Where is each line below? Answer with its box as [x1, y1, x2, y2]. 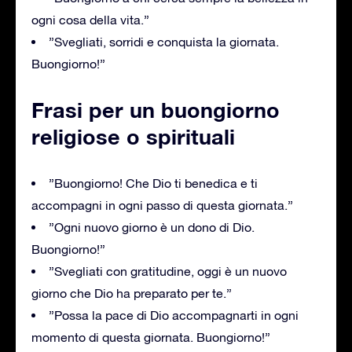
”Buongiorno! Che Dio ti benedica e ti [49, 175, 258, 190]
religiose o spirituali [31, 123, 235, 149]
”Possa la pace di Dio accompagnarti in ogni [49, 307, 299, 322]
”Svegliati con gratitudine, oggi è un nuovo [49, 263, 287, 278]
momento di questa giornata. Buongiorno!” [31, 329, 270, 344]
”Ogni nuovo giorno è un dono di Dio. [49, 219, 255, 234]
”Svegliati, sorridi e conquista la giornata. [49, 34, 279, 49]
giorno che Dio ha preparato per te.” [31, 285, 232, 300]
